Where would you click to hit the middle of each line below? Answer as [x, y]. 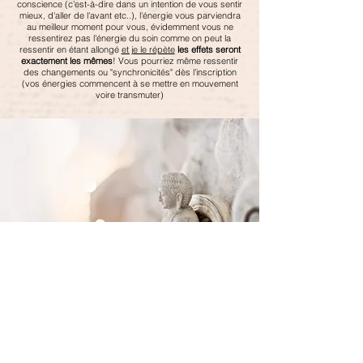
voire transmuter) [130, 95]
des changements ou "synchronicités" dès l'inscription [130, 73]
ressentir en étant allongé [70, 50]
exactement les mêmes [67, 61]
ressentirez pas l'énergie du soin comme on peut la [130, 38]
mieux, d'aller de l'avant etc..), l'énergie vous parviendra [130, 16]
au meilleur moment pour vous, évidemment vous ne [130, 27]
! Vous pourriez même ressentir [175, 61]
